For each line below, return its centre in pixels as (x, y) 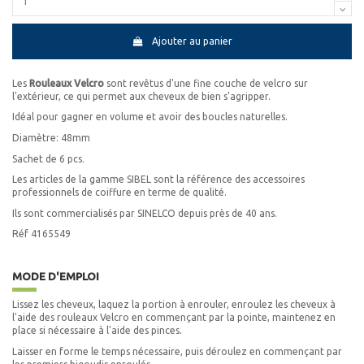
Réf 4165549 (41, 234)
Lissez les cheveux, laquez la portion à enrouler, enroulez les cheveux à (174, 305)
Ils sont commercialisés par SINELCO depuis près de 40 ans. (145, 213)
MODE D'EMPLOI (56, 277)
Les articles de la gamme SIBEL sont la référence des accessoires (158, 180)
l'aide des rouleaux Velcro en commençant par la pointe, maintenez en (174, 318)
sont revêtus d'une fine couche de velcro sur (206, 83)
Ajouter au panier (192, 41)
